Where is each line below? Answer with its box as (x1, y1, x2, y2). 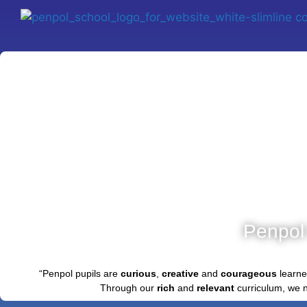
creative (161, 267, 199, 279)
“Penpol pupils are (38, 267, 121, 279)
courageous (220, 267, 277, 279)
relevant (196, 282, 234, 293)
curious (120, 267, 156, 279)
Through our (99, 282, 157, 293)
